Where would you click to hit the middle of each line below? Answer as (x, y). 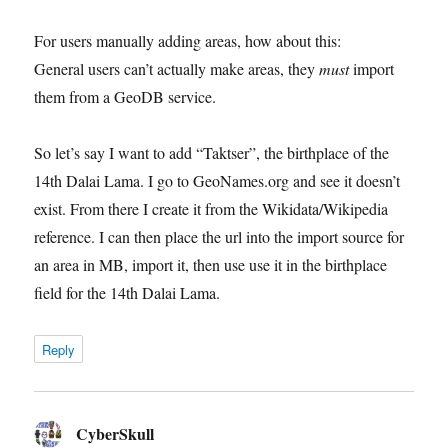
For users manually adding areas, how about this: (188, 40)
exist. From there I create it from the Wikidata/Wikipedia (211, 208)
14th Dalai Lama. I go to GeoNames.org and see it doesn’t (217, 180)
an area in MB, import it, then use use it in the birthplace (211, 264)
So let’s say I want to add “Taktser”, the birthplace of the (212, 152)
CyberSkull (115, 433)
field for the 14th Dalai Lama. (127, 292)
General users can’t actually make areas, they (177, 68)
